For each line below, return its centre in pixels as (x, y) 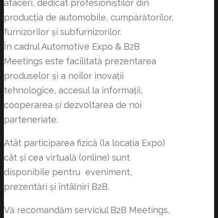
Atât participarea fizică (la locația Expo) (84, 143)
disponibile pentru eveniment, (68, 172)
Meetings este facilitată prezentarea (80, 61)
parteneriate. (31, 120)
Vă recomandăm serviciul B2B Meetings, (87, 210)
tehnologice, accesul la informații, (73, 91)
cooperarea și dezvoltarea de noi (73, 105)
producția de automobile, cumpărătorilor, (89, 18)
